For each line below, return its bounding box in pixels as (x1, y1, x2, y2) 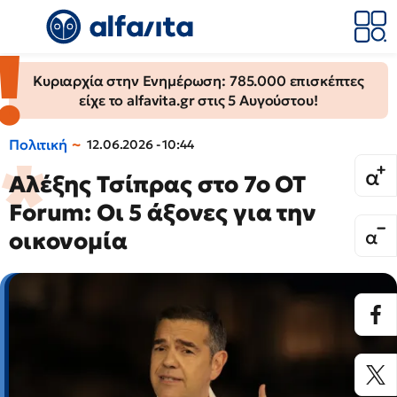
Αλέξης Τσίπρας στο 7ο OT (9, 170, 307, 198)
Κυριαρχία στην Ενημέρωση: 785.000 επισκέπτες (33, 72, 364, 90)
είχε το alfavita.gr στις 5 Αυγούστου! (79, 91, 318, 109)
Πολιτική (9, 136, 67, 153)
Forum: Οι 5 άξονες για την (9, 198, 316, 227)
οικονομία (9, 227, 128, 255)
